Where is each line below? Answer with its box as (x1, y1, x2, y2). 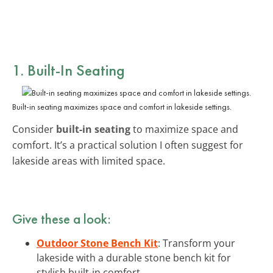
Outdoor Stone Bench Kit (37, 236, 158, 250)
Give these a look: (12, 209, 111, 228)
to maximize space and (130, 122, 238, 136)
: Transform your (158, 236, 235, 250)
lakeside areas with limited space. (12, 154, 165, 168)
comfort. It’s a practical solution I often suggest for (12, 138, 243, 152)
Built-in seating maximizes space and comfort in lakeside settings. (12, 101, 232, 112)
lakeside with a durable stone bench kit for (37, 250, 231, 264)
